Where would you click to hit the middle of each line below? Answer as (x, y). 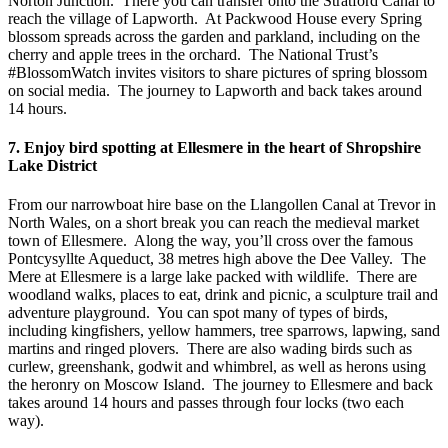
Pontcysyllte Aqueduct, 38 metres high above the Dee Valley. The (217, 259)
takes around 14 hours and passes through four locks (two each (206, 403)
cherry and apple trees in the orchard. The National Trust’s (193, 54)
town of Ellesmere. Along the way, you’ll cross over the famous (210, 241)
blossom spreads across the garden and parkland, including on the (214, 36)
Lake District (52, 166)
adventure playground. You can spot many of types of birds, (198, 313)
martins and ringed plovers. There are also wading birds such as (210, 349)
